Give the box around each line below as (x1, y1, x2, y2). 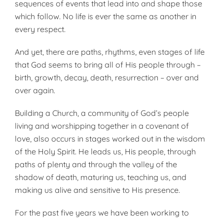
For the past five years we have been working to (15, 208, 189, 218)
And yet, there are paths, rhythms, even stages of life (15, 47, 205, 57)
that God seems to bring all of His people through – (15, 60, 201, 70)
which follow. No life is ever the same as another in (15, 11, 196, 21)
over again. (15, 85, 55, 95)
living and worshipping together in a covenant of (15, 121, 189, 131)
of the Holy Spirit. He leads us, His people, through (15, 147, 196, 156)
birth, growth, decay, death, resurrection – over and (15, 73, 199, 82)
